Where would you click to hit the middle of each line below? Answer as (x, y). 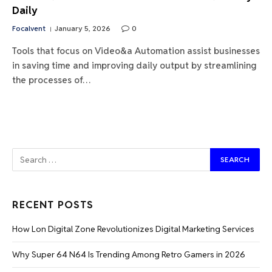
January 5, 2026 (83, 28)
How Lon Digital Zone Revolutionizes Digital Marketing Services (133, 229)
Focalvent (29, 28)
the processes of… (51, 80)
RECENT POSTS (53, 204)
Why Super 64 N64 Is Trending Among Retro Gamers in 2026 (129, 254)
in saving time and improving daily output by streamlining (134, 65)
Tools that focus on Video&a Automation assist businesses (136, 50)
